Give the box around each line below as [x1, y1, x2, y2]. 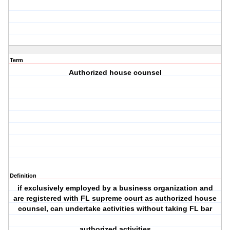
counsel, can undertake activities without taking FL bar [18, 204, 213, 213]
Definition [10, 172, 36, 179]
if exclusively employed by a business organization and [17, 184, 213, 193]
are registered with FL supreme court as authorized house [13, 194, 217, 203]
